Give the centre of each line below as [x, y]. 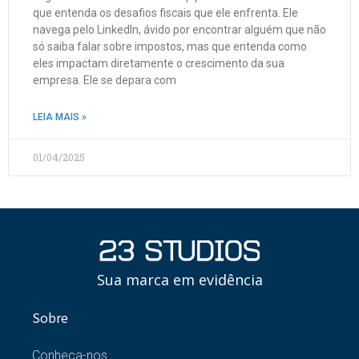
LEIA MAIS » [60, 117]
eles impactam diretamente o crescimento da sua [159, 63]
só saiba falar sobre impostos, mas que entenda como [170, 46]
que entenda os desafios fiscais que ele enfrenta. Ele [165, 12]
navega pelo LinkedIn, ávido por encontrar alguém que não [179, 29]
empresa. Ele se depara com [105, 80]
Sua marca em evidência [179, 279]
